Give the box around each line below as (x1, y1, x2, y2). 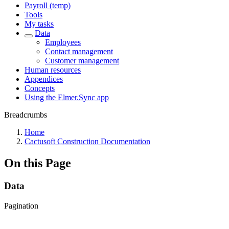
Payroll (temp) (25, 1, 71, 10)
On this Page (4, 156, 71, 170)
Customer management (45, 56, 119, 65)
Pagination (4, 201, 38, 210)
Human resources (25, 65, 81, 74)
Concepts (25, 84, 55, 93)
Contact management (45, 47, 113, 56)
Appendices (25, 75, 63, 83)
